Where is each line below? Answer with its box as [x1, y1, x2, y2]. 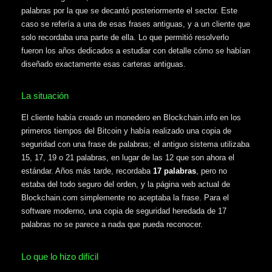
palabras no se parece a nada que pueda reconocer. [21, 220, 203, 229]
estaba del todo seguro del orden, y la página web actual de [21, 180, 230, 189]
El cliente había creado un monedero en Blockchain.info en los [21, 113, 241, 123]
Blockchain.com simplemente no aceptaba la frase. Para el [21, 193, 229, 203]
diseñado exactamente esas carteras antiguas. [21, 59, 186, 69]
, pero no [196, 166, 227, 176]
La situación [21, 90, 69, 101]
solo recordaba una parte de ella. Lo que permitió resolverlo [21, 32, 229, 42]
